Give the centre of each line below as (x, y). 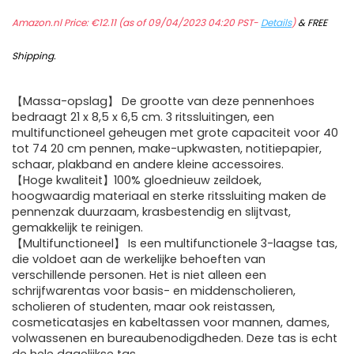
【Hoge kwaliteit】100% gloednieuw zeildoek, (137, 181)
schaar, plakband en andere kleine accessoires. (148, 165)
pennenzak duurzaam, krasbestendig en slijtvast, (151, 212)
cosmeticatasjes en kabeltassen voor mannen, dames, (171, 323)
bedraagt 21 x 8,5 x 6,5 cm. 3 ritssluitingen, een (143, 117)
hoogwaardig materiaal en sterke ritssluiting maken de (169, 196)
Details (276, 23)
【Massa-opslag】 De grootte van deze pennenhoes (163, 102)
